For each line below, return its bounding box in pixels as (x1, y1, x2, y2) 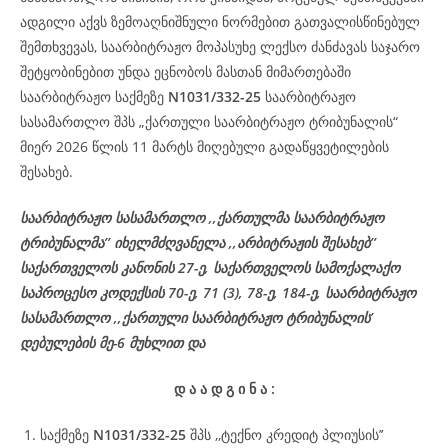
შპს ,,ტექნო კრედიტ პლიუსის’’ (186, 425, 383, 444)
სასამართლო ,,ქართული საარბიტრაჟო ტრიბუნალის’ (20, 308, 373, 327)
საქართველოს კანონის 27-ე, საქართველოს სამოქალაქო (20, 258, 400, 277)
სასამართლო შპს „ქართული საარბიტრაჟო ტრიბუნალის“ (20, 112, 398, 131)
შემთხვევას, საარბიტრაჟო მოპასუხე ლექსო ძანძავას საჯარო (20, 37, 420, 56)
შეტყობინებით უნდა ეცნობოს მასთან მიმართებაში (20, 62, 351, 81)
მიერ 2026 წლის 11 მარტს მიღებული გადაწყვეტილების (20, 137, 389, 156)
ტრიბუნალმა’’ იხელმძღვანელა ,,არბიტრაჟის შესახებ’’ (20, 233, 376, 252)
